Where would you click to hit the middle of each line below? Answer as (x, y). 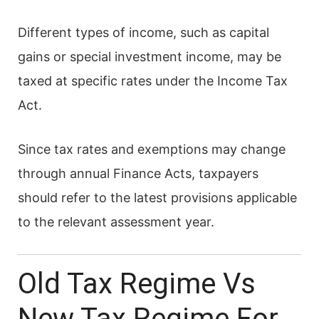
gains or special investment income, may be (150, 56)
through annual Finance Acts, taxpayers (138, 173)
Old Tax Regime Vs (137, 283)
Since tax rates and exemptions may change (152, 149)
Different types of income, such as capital (143, 32)
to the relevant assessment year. (116, 221)
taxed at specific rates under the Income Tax (153, 80)
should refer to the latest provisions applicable (157, 197)
